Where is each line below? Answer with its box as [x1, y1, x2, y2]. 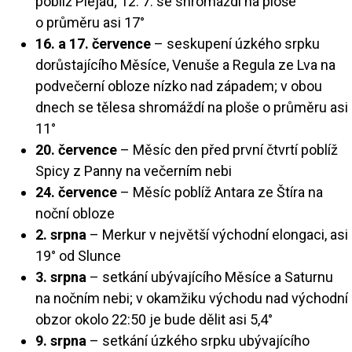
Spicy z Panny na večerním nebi [35, 162, 232, 179]
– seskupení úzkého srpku [151, 35, 320, 52]
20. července [35, 141, 117, 158]
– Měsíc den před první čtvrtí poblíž [117, 141, 338, 158]
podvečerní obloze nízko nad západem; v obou [35, 77, 322, 94]
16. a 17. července [35, 35, 151, 52]
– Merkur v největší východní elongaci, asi [86, 225, 348, 243]
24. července [35, 183, 117, 200]
